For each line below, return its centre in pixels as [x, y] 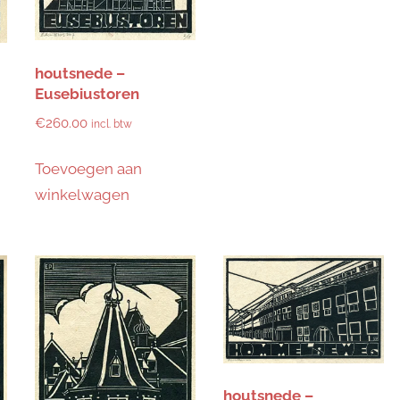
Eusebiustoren [87, 93]
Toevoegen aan [88, 168]
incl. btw [111, 125]
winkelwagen [82, 194]
